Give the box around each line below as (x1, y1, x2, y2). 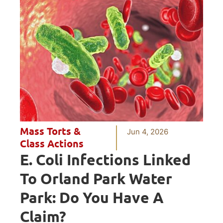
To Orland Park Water (20, 170, 172, 188)
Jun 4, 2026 (127, 127, 169, 137)
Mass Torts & (20, 125, 81, 138)
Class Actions (20, 138, 84, 150)
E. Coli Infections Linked (20, 151, 191, 169)
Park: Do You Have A (20, 189, 164, 207)
